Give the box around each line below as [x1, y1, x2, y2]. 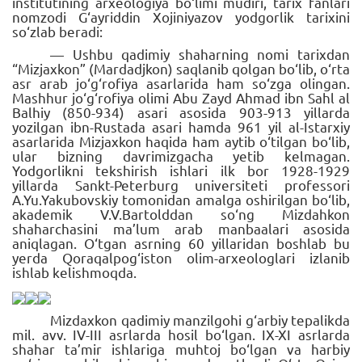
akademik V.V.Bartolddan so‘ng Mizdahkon [12, 204, 350, 222]
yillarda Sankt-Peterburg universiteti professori [12, 175, 350, 193]
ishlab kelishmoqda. [12, 263, 137, 280]
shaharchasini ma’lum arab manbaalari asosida [12, 219, 350, 237]
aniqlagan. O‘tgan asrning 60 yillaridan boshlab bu [12, 234, 350, 251]
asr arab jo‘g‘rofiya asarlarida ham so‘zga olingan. [12, 74, 350, 91]
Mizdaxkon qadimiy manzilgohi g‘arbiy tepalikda [50, 310, 350, 328]
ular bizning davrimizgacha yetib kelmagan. [12, 146, 350, 164]
